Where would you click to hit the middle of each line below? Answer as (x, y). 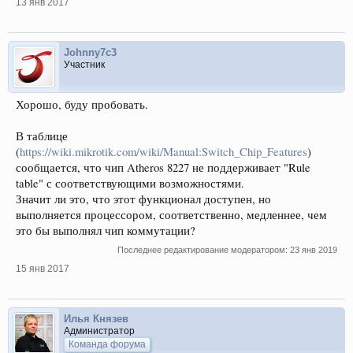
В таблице (42, 136)
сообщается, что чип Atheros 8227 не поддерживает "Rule (163, 167)
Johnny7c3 (90, 52)
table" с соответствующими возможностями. (130, 183)
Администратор (99, 331)
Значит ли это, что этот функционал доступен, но (143, 199)
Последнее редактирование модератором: (204, 250)
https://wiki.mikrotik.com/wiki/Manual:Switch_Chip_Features (163, 152)
